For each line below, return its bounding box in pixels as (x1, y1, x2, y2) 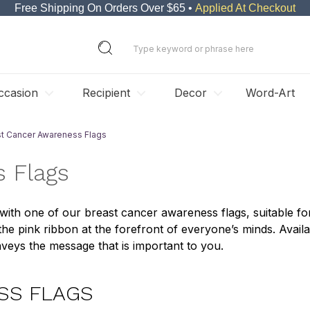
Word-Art (246, 86, 295, 100)
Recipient (82, 86, 130, 100)
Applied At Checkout (195, 2, 295, 14)
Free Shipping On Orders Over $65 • (15, 2, 195, 14)
